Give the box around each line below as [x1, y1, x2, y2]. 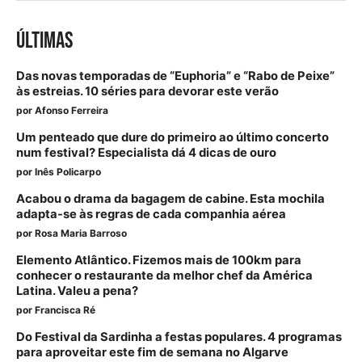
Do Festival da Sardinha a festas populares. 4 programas [16, 329, 342, 344]
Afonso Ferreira [35, 103, 108, 116]
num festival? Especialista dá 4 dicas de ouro [16, 145, 276, 160]
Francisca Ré [35, 303, 95, 316]
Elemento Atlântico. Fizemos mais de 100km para [16, 252, 301, 267]
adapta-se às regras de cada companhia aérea [16, 206, 286, 221]
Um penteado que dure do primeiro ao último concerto [16, 129, 329, 145]
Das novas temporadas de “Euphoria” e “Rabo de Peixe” [16, 68, 335, 83]
